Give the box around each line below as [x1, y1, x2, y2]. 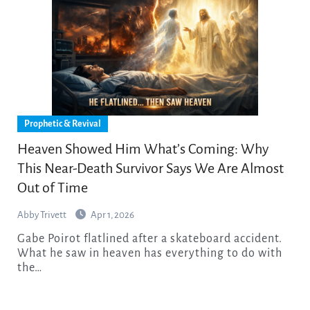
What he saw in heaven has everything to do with [17, 246, 282, 259]
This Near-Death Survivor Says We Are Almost [17, 160, 284, 176]
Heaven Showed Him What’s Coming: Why [17, 140, 268, 156]
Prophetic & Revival [24, 118, 101, 129]
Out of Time [17, 179, 88, 195]
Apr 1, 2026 [90, 209, 134, 220]
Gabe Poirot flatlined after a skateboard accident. [17, 232, 26, 245]
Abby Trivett [17, 209, 68, 220]
